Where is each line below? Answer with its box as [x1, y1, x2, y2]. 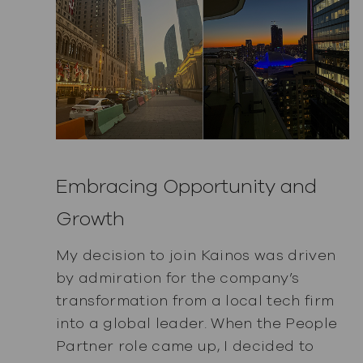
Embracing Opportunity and [55, 173, 317, 200]
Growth [55, 206, 125, 233]
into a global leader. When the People [55, 313, 338, 333]
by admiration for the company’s [55, 267, 300, 288]
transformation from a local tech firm [55, 290, 335, 310]
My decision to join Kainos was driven [55, 245, 336, 265]
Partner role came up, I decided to [55, 335, 314, 356]
